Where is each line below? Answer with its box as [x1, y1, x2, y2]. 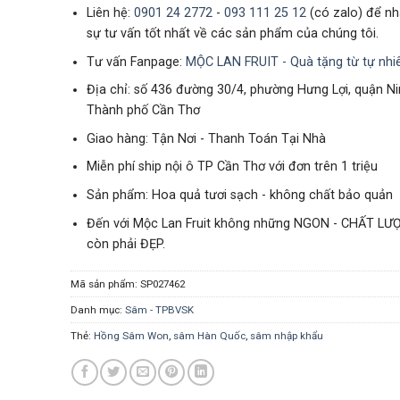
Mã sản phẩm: [70, 278, 140, 291]
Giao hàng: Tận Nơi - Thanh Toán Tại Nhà [87, 130, 327, 146]
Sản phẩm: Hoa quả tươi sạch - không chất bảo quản [87, 187, 394, 204]
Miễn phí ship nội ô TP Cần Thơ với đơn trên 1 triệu [87, 159, 379, 175]
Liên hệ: [87, 4, 135, 21]
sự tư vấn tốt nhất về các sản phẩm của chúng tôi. [87, 25, 379, 41]
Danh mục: [70, 304, 125, 317]
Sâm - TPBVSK [124, 304, 194, 317]
